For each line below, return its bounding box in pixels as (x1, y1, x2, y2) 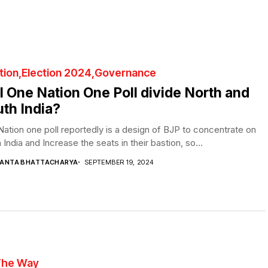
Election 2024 (22, 66, 92, 79)
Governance (95, 66, 156, 79)
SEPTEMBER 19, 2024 (84, 157, 154, 166)
